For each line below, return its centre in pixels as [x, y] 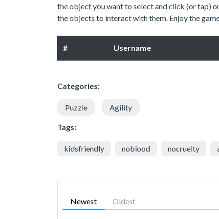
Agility [121, 108]
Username [132, 48]
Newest [84, 201]
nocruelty [184, 149]
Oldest [124, 201]
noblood [136, 149]
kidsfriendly [84, 149]
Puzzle [76, 108]
